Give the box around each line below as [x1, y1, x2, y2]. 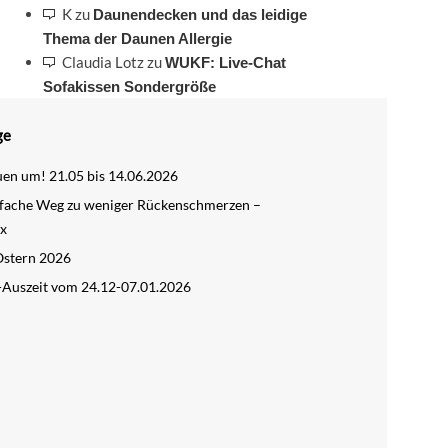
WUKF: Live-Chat [164, 54, 286, 72]
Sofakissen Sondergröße [42, 78, 216, 96]
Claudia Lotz [61, 53, 144, 72]
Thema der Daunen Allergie [42, 30, 232, 48]
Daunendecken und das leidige [92, 6, 307, 24]
